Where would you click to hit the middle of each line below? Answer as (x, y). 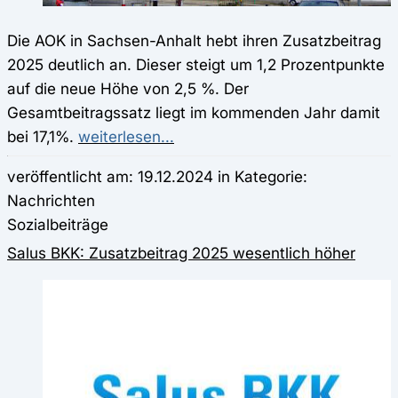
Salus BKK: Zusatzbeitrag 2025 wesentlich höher (181, 252)
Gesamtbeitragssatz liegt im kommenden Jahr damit (194, 112)
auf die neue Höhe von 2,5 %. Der (128, 88)
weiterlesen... (126, 136)
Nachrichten (51, 200)
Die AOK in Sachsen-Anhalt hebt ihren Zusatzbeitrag (194, 40)
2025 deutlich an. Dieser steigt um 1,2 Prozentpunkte (196, 64)
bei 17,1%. (43, 136)
